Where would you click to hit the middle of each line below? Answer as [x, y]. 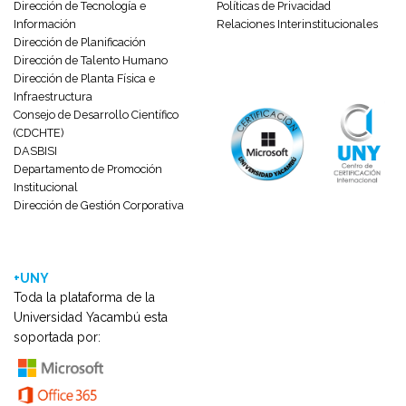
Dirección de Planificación [80, 43]
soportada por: [57, 338]
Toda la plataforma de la [84, 298]
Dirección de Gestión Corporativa [99, 206]
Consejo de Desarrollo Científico [96, 115]
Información [45, 24]
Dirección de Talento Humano [91, 61]
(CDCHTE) [39, 133]
